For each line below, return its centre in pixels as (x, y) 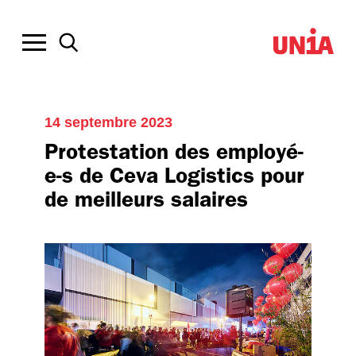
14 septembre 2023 (108, 122)
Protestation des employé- (174, 151)
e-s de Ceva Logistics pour (174, 175)
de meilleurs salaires (146, 199)
